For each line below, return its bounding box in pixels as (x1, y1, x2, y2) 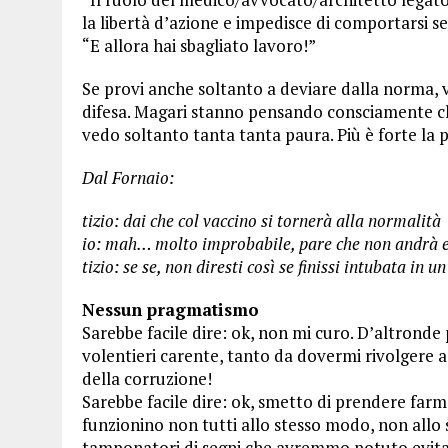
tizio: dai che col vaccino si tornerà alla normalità (82, 209, 441, 232)
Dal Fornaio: (82, 166, 174, 189)
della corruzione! (82, 367, 212, 390)
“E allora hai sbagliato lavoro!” (82, 34, 316, 57)
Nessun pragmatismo (82, 298, 259, 321)
